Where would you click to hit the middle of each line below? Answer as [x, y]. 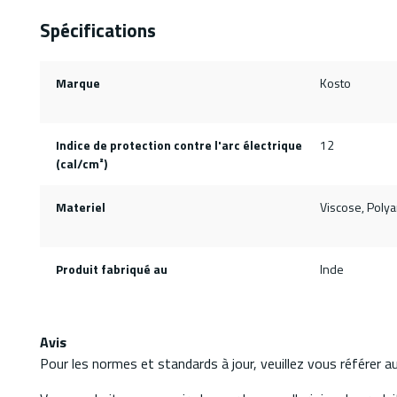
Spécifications [98, 31]
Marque [78, 83]
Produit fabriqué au [111, 269]
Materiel [80, 207]
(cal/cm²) [81, 164]
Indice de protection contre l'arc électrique [179, 145]
